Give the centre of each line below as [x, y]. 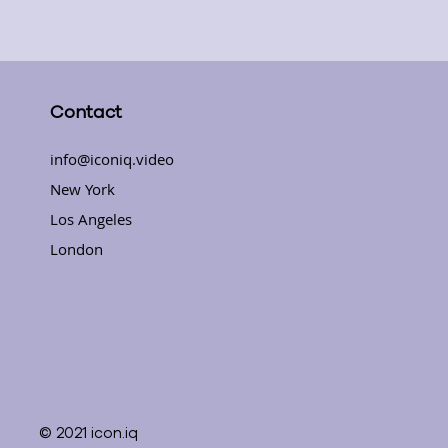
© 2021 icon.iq [88, 433]
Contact [86, 112]
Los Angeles [91, 219]
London [76, 249]
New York [82, 189]
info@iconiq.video [112, 159]
